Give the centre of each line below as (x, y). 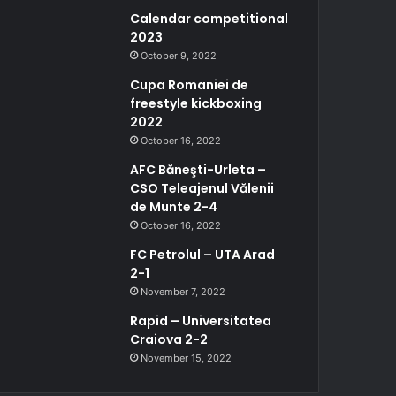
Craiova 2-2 (169, 339)
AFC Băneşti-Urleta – (198, 170)
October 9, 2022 (179, 56)
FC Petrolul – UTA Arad (203, 255)
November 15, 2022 (187, 358)
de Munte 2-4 (174, 207)
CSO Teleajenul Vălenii (202, 188)
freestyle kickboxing (196, 103)
